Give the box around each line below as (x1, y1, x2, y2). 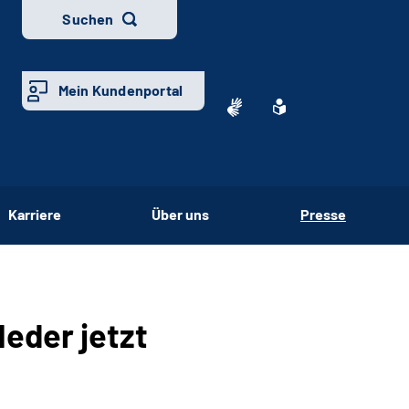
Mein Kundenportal (58, 81, 184, 99)
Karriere (7, 204, 61, 223)
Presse (299, 204, 346, 223)
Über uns (152, 204, 210, 223)
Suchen (62, 10, 114, 27)
